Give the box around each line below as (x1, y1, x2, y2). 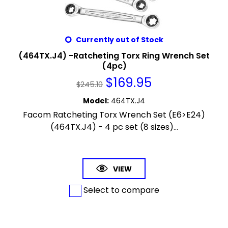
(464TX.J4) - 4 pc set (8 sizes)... (50, 121, 178, 133)
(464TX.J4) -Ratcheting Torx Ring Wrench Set (18, 50, 210, 62)
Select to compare (81, 184, 159, 196)
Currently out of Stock (74, 35, 163, 45)
